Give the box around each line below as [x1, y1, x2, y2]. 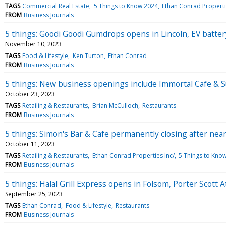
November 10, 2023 [5, 39, 62, 48]
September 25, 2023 [5, 189, 63, 198]
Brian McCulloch [92, 101, 138, 110]
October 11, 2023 [5, 139, 55, 148]
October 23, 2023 [5, 89, 55, 98]
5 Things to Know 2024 [93, 1, 158, 10]
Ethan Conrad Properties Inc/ [92, 151, 175, 160]
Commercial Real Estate [22, 1, 90, 10]
